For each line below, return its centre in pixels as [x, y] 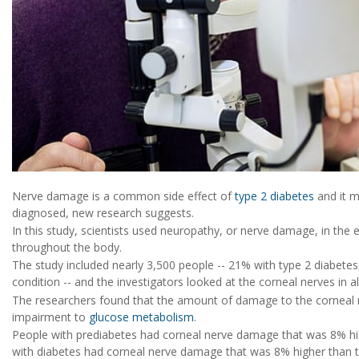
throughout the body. [67, 248]
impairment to [50, 317]
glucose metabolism [141, 317]
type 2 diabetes [274, 196]
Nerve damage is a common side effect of [123, 196]
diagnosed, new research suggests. [103, 212]
